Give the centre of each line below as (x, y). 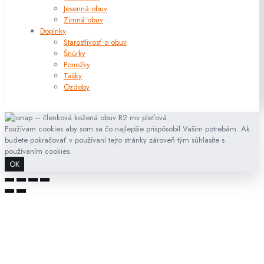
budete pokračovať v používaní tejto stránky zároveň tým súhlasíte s (115, 140)
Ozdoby (77, 87)
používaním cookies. (38, 151)
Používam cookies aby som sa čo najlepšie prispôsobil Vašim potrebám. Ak (127, 128)
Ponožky (77, 64)
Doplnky (53, 31)
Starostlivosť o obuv (95, 42)
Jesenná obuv (85, 8)
